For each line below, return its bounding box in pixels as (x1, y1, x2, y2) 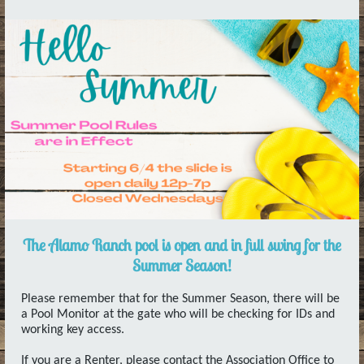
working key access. (21, 323, 124, 336)
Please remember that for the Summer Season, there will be (21, 292, 340, 305)
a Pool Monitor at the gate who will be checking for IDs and (21, 308, 335, 321)
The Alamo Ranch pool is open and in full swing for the (23, 235, 341, 255)
